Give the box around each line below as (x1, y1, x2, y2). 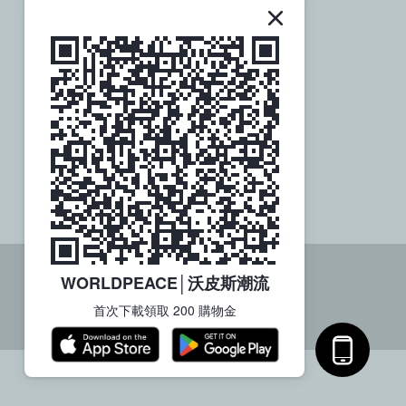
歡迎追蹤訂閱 (136, 63, 213, 82)
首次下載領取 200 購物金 (92, 301, 237, 319)
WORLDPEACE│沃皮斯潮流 (60, 271, 269, 295)
